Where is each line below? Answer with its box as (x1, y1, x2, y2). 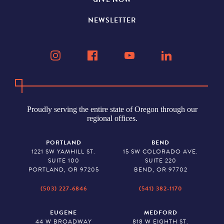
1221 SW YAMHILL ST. (31, 147, 95, 156)
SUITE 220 (144, 156, 176, 165)
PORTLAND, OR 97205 (28, 165, 99, 174)
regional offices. (86, 114, 137, 122)
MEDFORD (143, 208, 177, 217)
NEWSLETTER (88, 15, 136, 25)
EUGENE (50, 208, 77, 217)
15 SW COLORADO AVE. (123, 147, 198, 156)
